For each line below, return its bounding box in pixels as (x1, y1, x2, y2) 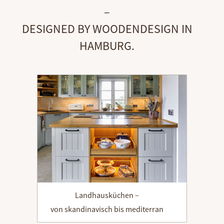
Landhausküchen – (75, 189, 139, 200)
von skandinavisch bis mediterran (50, 203, 163, 214)
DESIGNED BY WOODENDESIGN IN (21, 20, 192, 36)
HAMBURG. (79, 37, 134, 53)
